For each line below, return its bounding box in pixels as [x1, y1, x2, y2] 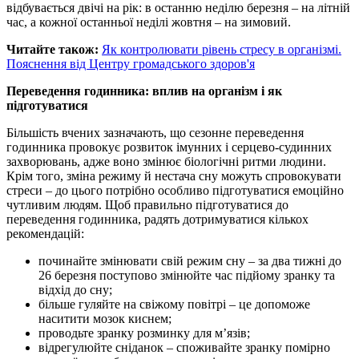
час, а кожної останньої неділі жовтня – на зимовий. [6, 14, 291, 29]
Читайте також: [6, 42, 99, 56]
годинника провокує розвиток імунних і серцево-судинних [6, 139, 332, 154]
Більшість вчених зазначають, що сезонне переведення [6, 125, 304, 139]
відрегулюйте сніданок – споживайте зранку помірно [38, 340, 330, 354]
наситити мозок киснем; [38, 311, 171, 325]
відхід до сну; [38, 282, 112, 296]
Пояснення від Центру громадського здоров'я [6, 56, 255, 71]
